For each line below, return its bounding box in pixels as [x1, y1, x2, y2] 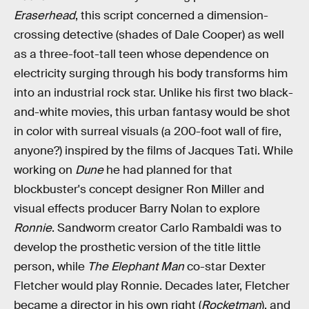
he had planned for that [106, 162, 232, 177]
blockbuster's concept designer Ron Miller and [14, 181, 264, 197]
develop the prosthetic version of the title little [14, 239, 261, 255]
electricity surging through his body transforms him [14, 66, 288, 81]
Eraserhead [14, 8, 75, 23]
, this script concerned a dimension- [75, 8, 268, 23]
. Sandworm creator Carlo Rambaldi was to [52, 220, 281, 235]
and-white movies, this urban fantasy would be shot [14, 104, 290, 119]
